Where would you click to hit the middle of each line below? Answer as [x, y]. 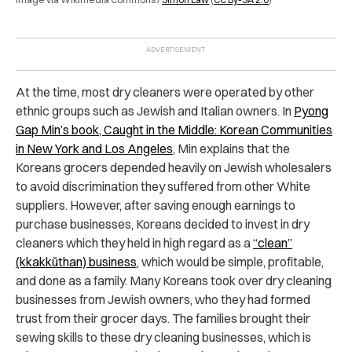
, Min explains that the [231, 148]
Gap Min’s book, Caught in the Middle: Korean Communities [174, 129]
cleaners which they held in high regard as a [134, 242]
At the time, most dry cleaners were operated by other [165, 92]
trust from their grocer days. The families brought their [163, 318]
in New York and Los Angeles [94, 148]
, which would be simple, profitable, [230, 261]
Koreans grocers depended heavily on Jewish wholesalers [174, 167]
